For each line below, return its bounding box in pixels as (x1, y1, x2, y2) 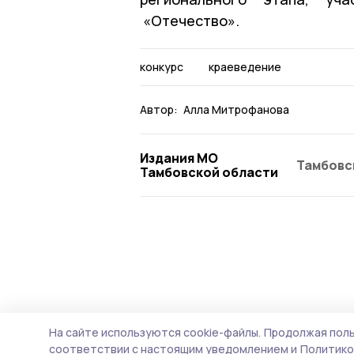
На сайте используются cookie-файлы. (49, 325, 261, 340)
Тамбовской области (140, 163, 278, 181)
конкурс (140, 58, 183, 74)
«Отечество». (140, 10, 239, 30)
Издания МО (140, 149, 218, 167)
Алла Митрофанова (183, 101, 289, 117)
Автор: (140, 101, 178, 117)
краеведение (208, 58, 281, 74)
